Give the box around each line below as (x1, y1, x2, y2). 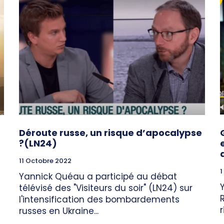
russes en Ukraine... (19, 204, 98, 217)
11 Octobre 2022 (19, 155, 71, 165)
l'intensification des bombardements (19, 193, 179, 205)
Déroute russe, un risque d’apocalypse (19, 126, 202, 139)
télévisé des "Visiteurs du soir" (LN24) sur (19, 181, 192, 194)
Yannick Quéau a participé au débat (19, 170, 177, 182)
